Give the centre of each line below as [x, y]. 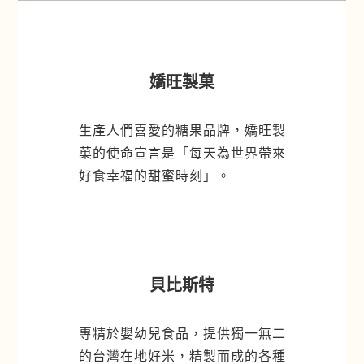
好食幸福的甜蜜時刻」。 [154, 175]
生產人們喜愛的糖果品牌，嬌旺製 [182, 130]
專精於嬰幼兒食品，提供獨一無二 [182, 333]
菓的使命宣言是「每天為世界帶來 [182, 153]
